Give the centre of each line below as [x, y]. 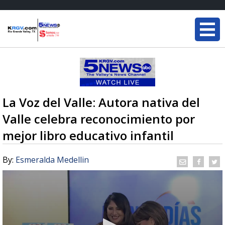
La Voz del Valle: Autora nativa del [101, 102]
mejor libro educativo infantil [88, 135]
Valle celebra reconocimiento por [99, 119]
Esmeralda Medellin [52, 160]
